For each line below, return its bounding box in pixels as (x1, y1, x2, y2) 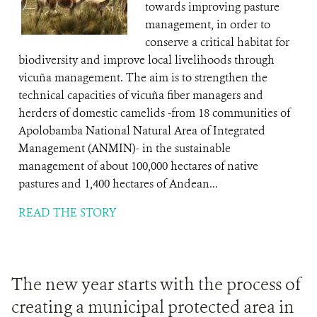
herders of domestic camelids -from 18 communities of (18, 105, 290, 120)
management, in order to (145, 17, 270, 32)
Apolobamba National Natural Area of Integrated (18, 123, 265, 138)
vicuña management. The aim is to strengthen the (18, 70, 267, 85)
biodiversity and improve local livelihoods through (18, 52, 275, 67)
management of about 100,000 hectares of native (18, 158, 258, 173)
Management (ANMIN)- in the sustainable (18, 141, 231, 156)
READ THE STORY (18, 205, 116, 220)
